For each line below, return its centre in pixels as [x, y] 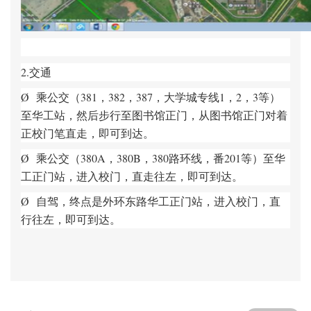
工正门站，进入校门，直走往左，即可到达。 [132, 176]
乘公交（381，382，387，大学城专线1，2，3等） [158, 97]
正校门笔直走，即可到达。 [87, 133]
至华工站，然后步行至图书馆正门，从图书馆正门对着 [154, 115]
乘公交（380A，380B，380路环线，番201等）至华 [161, 158]
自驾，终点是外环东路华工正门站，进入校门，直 [158, 201]
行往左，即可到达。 [71, 219]
